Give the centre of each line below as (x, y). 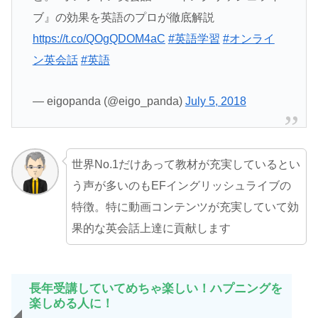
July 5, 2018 (215, 101)
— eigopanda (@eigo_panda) (109, 101)
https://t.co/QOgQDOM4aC (99, 38)
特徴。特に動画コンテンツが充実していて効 (185, 207)
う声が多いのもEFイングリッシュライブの (181, 185)
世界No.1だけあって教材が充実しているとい (186, 164)
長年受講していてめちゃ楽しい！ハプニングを (156, 288)
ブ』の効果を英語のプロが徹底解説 (123, 17)
